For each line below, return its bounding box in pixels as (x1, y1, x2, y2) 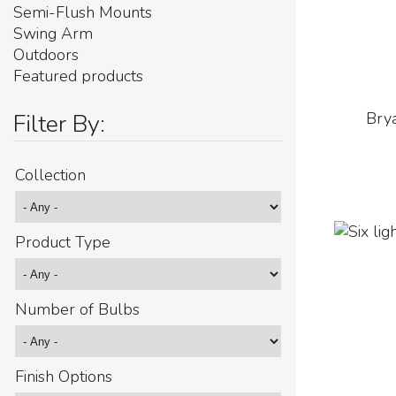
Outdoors (13, 44, 79, 65)
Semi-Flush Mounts (13, 2, 152, 23)
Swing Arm (13, 23, 93, 44)
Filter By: (13, 108, 105, 141)
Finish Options (15, 366, 112, 387)
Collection (15, 164, 86, 186)
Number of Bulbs (15, 299, 140, 320)
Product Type (15, 232, 110, 253)
